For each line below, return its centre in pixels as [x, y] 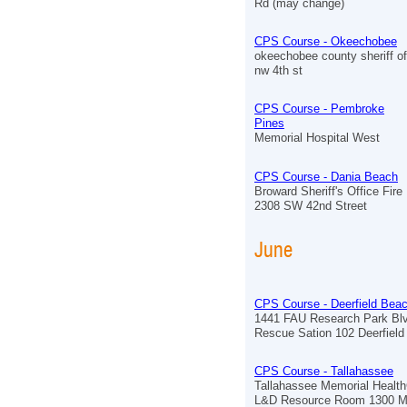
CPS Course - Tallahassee [324, 372]
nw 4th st [278, 71]
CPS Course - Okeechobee [326, 42]
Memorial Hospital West [317, 138]
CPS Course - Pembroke [319, 109]
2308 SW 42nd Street [311, 205]
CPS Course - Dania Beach [326, 176]
